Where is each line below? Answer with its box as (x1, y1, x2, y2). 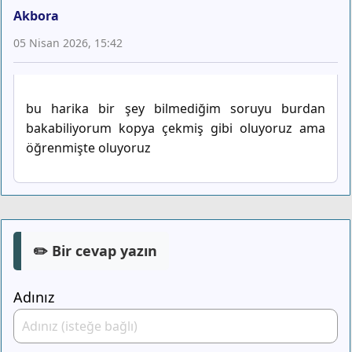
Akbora (13, 7, 59, 25)
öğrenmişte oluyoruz (26, 139, 151, 157)
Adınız (13, 288, 54, 307)
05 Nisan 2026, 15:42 (13, 35, 123, 51)
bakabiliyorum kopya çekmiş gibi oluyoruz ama (26, 119, 325, 137)
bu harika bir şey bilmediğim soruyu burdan (26, 100, 325, 118)
